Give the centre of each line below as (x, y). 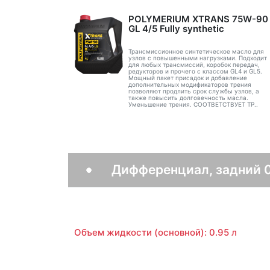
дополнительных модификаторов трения (190, 84)
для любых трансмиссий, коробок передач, (194, 64)
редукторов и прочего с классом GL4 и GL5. (195, 71)
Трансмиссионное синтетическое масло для (196, 51)
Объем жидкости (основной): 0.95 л (155, 232)
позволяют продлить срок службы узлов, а (193, 91)
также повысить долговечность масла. (188, 97)
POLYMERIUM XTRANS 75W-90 (198, 19)
